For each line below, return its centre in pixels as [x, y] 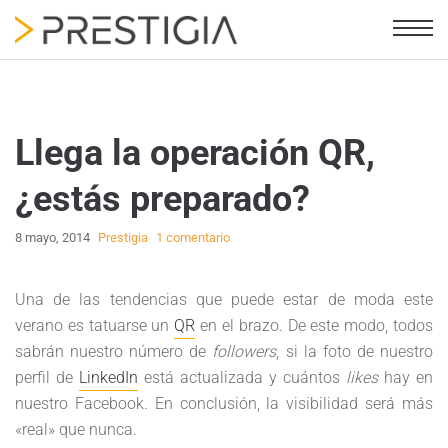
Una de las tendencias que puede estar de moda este [224, 299]
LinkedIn [108, 377]
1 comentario [193, 237]
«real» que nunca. [76, 429]
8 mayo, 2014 [52, 237]
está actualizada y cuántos [242, 377]
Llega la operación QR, [195, 153]
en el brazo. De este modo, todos [314, 325]
